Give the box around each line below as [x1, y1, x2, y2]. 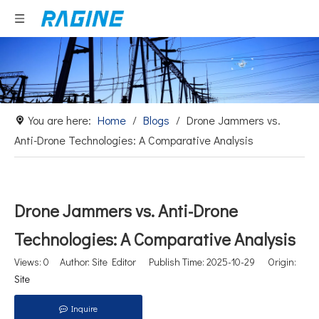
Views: [14, 255, 43, 269]
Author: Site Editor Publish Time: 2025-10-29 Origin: [49, 255, 296, 269]
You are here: [26, 113, 94, 128]
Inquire [71, 303, 98, 315]
